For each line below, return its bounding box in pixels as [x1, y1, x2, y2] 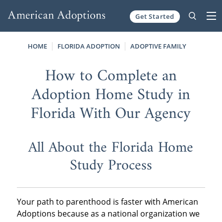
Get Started [135, 11, 174, 21]
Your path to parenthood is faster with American [16, 196, 198, 208]
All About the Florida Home [28, 134, 194, 161]
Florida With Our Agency [31, 100, 191, 128]
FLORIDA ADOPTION [57, 42, 120, 51]
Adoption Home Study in [31, 81, 190, 109]
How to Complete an [45, 62, 177, 90]
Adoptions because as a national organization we [16, 208, 200, 220]
